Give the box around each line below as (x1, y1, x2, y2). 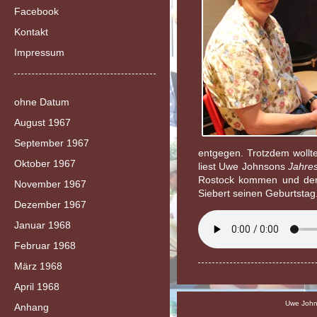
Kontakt (14, 26, 48, 38)
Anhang (14, 301, 49, 313)
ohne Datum (14, 96, 69, 108)
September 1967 (14, 137, 89, 149)
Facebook (14, 6, 59, 17)
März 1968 (14, 260, 62, 272)
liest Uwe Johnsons (198, 161, 288, 172)
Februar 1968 (14, 240, 76, 251)
